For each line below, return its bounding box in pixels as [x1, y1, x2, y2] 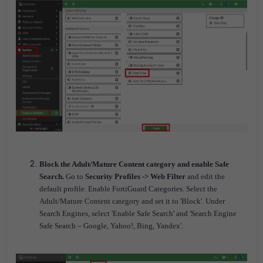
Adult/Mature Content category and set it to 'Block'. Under [39, 196, 225, 205]
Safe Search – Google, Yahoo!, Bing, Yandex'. [39, 221, 183, 230]
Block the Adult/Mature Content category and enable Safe [39, 159, 229, 168]
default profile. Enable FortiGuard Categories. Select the [39, 184, 217, 193]
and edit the [187, 171, 225, 181]
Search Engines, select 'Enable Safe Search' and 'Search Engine [39, 208, 237, 218]
